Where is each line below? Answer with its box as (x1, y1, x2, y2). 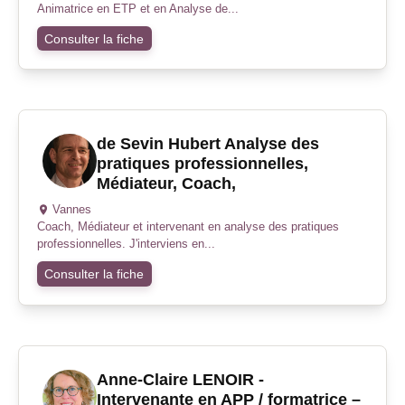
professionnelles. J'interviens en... (37, 237, 215, 251)
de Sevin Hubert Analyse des (96, 134, 319, 153)
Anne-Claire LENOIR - (96, 370, 264, 389)
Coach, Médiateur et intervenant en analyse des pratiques (37, 220, 339, 234)
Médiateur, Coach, (96, 174, 236, 193)
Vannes (52, 202, 91, 217)
